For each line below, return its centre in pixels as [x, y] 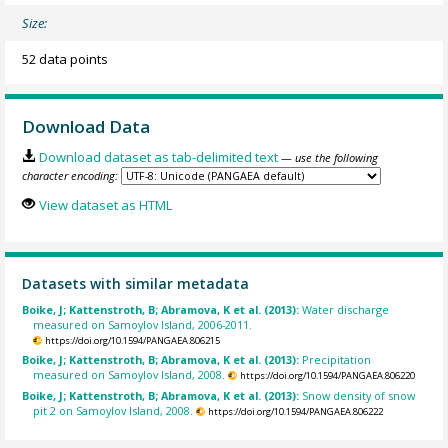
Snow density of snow [359, 395]
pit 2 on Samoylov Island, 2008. [113, 410]
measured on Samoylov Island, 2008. [129, 375]
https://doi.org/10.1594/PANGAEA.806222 [295, 411]
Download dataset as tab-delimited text [158, 156]
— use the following [329, 157]
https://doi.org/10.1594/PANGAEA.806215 [132, 340]
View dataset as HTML [105, 205]
